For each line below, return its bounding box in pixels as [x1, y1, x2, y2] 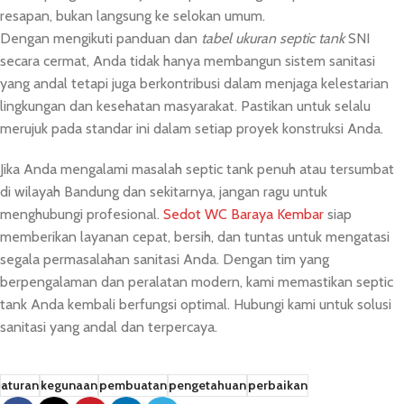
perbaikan [248, 377, 308, 394]
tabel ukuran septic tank [201, 30, 344, 48]
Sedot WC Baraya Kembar [163, 206, 324, 224]
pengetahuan [169, 377, 246, 394]
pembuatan [99, 377, 167, 394]
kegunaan [41, 377, 97, 394]
